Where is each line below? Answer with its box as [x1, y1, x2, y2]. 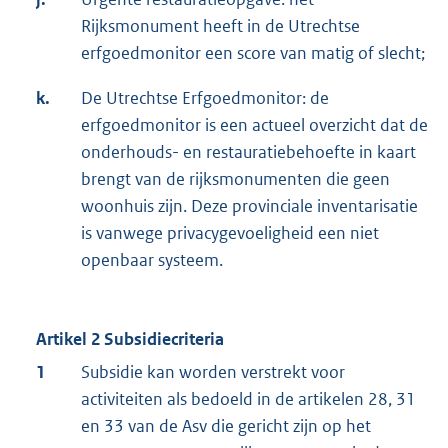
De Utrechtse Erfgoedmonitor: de [81, 87, 329, 110]
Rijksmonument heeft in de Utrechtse [81, 15, 360, 38]
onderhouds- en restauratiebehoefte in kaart [81, 141, 416, 164]
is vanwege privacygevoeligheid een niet [81, 222, 379, 245]
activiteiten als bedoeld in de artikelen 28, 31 [81, 388, 416, 411]
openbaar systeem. [81, 249, 223, 272]
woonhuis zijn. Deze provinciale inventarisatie [81, 195, 418, 218]
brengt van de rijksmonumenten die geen [81, 168, 390, 191]
